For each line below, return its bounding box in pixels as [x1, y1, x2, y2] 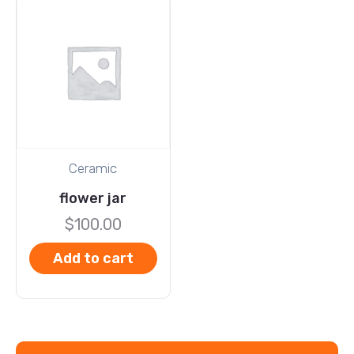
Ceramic [69, 160, 118, 177]
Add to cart [52, 250, 134, 268]
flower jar [59, 190, 127, 208]
